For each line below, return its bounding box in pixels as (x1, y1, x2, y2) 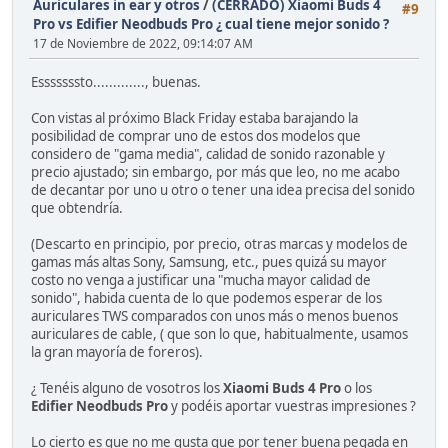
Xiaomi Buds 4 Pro (223, 378, 341, 397)
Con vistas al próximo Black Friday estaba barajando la (31, 108, 358, 127)
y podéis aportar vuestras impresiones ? (168, 396, 416, 415)
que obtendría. (31, 198, 123, 217)
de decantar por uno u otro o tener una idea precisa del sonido (31, 180, 415, 199)
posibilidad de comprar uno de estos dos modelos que (31, 126, 361, 145)
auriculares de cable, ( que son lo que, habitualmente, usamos (31, 324, 408, 343)
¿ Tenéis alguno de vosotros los (31, 378, 223, 397)
